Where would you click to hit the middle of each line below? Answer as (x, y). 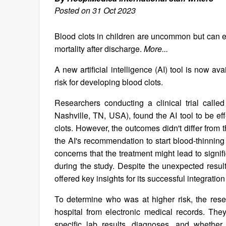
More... (156, 49)
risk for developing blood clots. (109, 82)
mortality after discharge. (99, 49)
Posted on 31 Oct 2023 (95, 10)
